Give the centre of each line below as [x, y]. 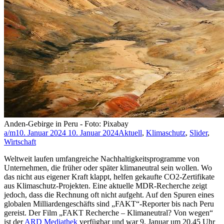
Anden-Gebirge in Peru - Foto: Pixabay [66, 124]
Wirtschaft [20, 142]
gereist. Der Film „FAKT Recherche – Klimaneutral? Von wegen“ [108, 213]
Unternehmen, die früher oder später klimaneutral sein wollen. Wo [108, 168]
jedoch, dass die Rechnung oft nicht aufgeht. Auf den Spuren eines [109, 195]
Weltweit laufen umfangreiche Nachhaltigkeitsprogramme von [102, 159]
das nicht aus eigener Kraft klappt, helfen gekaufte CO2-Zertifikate [109, 177]
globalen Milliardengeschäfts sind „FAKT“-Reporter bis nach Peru [109, 204]
